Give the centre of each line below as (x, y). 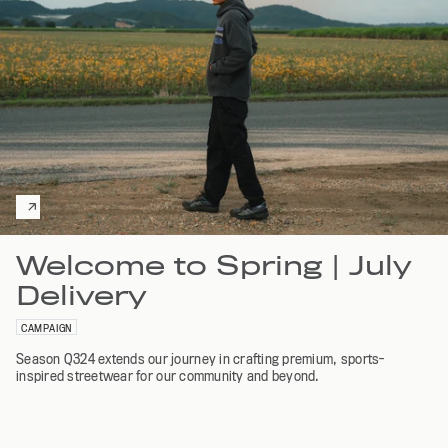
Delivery (81, 295)
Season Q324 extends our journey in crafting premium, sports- (200, 358)
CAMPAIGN (46, 327)
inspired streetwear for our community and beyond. (168, 375)
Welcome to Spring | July (214, 265)
